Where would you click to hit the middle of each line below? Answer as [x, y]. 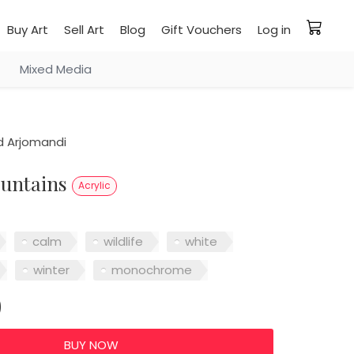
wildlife [123, 241]
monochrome [151, 269]
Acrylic [95, 185]
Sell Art [84, 30]
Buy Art [28, 30]
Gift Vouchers [201, 30]
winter [51, 269]
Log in [274, 30]
